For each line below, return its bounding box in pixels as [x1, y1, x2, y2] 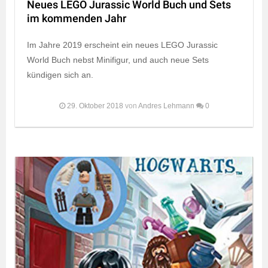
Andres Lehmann [138, 102, 194, 111]
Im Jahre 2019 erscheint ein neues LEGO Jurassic [27, 40, 218, 50]
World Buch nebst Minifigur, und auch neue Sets [27, 55, 209, 65]
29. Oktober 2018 [66, 102, 123, 111]
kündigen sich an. [27, 70, 93, 80]
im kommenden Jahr [27, 11, 126, 28]
